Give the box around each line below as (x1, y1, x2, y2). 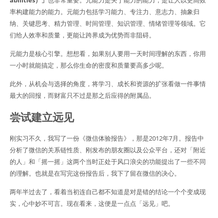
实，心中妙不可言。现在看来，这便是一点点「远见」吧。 (10, 199, 174, 208)
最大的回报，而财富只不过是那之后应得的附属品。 (10, 91, 155, 100)
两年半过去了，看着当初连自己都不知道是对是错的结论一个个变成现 (10, 187, 206, 197)
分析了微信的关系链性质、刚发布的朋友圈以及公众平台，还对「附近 (10, 145, 206, 155)
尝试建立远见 (10, 109, 74, 125)
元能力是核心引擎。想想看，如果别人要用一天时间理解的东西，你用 (10, 49, 206, 58)
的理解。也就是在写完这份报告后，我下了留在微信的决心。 (10, 169, 181, 178)
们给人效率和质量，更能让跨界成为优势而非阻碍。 (10, 31, 155, 40)
